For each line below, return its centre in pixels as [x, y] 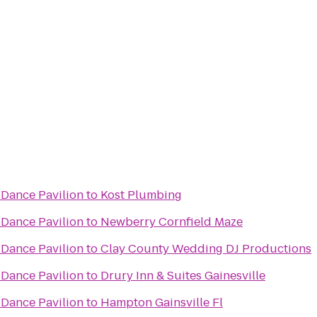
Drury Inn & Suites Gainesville [183, 276]
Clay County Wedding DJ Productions [206, 249]
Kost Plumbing [141, 195]
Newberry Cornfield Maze [172, 222]
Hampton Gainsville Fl [162, 302]
